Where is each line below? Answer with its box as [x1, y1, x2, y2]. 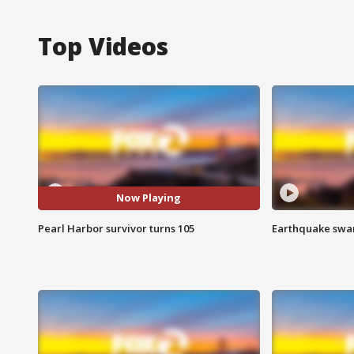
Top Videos [38, 29, 168, 62]
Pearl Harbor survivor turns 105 [38, 220, 194, 235]
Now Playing [116, 190, 182, 205]
